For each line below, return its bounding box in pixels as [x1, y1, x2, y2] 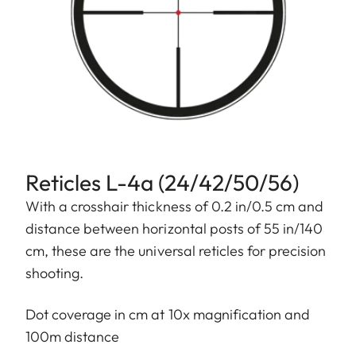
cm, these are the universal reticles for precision [25, 242, 327, 261]
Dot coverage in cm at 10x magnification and [25, 305, 311, 324]
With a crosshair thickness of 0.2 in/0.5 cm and [25, 197, 324, 216]
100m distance [25, 327, 120, 346]
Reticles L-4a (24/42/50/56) [25, 168, 299, 197]
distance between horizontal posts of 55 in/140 [25, 219, 323, 238]
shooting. [25, 264, 84, 283]
